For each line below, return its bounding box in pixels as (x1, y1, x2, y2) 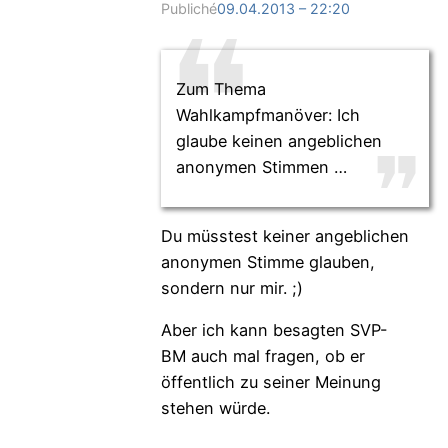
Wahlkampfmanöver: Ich (175, 105, 360, 126)
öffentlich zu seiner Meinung (160, 372, 381, 393)
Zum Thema (175, 79, 266, 100)
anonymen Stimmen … (175, 157, 347, 178)
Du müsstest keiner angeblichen (160, 225, 409, 246)
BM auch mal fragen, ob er (160, 346, 365, 367)
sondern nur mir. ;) (160, 277, 303, 298)
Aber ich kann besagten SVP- (160, 320, 388, 341)
